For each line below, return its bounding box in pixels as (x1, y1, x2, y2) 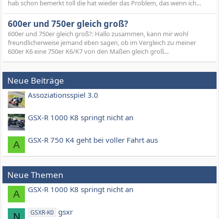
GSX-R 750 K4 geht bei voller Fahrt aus (28, 135, 158, 145)
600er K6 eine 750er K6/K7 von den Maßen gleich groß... (8, 47, 169, 56)
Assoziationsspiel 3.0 (28, 90, 98, 100)
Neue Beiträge (7, 75, 64, 87)
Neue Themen (7, 169, 64, 181)
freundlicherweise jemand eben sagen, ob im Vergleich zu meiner (8, 38, 196, 47)
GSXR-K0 (30, 208, 54, 217)
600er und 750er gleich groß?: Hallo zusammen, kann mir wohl (8, 29, 188, 39)
